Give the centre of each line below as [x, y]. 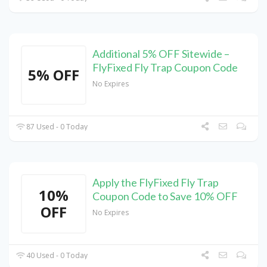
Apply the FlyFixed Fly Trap [156, 183]
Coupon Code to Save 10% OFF [165, 196]
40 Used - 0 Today [56, 256]
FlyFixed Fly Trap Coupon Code [165, 68]
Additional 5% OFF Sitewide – [161, 54]
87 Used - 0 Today [56, 127]
